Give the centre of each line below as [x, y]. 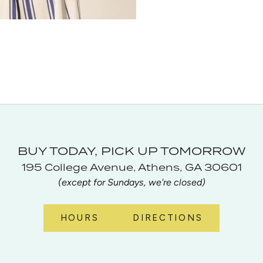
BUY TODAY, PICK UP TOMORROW [131, 151]
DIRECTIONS [168, 218]
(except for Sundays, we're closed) [131, 182]
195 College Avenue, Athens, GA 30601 [131, 167]
